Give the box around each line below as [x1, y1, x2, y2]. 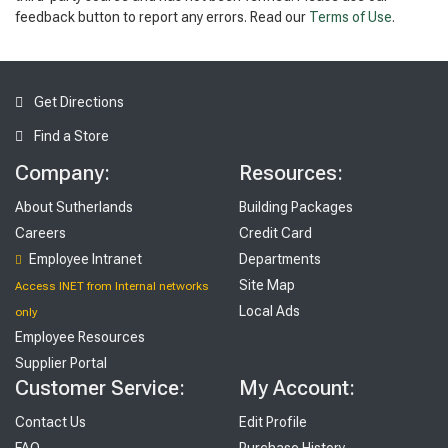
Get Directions [31, 94, 124, 111]
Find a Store [31, 128, 109, 145]
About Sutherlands [15, 199, 133, 216]
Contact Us [15, 414, 86, 431]
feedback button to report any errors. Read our [15, 9, 309, 26]
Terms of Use [309, 9, 392, 26]
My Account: [239, 376, 355, 401]
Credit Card [239, 225, 312, 242]
